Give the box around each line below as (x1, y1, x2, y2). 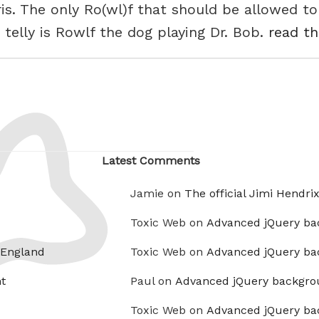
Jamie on (130, 187, 184, 201)
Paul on (130, 274, 175, 288)
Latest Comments (102, 154, 200, 167)
